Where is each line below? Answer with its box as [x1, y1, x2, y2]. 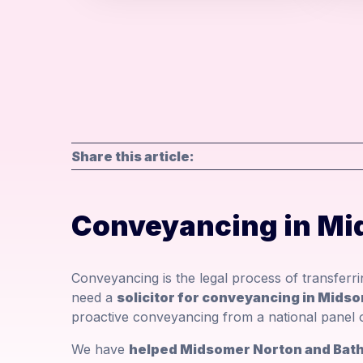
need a [71, 289, 117, 306]
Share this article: [71, 148, 194, 165]
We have [71, 341, 129, 358]
